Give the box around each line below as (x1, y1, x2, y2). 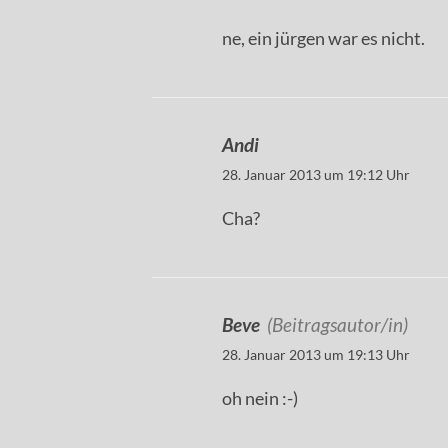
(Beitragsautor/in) (267, 313, 408, 337)
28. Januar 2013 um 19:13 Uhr (222, 346, 410, 364)
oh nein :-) (222, 387, 298, 410)
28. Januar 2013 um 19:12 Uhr (222, 166, 410, 184)
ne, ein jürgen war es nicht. (222, 27, 425, 50)
